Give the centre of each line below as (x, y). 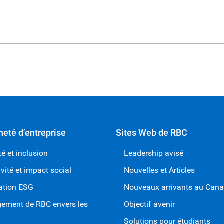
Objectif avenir (149, 204)
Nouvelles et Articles (159, 170)
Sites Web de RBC (151, 133)
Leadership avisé (153, 153)
